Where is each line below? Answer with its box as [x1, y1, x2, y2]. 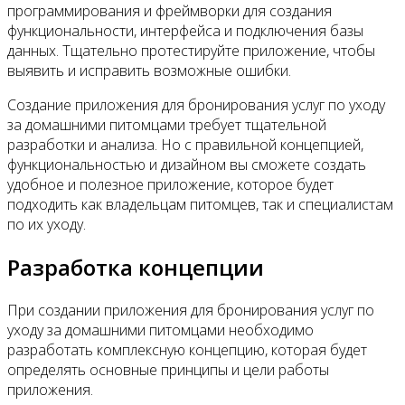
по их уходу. [7, 214, 86, 235]
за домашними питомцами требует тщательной [7, 115, 326, 136]
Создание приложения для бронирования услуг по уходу [7, 95, 385, 116]
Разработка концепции [7, 252, 264, 283]
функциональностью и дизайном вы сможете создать [7, 155, 366, 175]
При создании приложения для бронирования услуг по [7, 300, 374, 321]
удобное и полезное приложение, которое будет [7, 174, 334, 195]
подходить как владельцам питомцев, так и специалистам [7, 194, 393, 215]
